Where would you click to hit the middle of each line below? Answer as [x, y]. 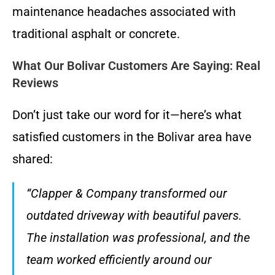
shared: [33, 159]
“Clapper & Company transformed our [127, 193]
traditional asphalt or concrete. [96, 33]
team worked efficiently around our [119, 259]
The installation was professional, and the [138, 237]
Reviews [35, 83]
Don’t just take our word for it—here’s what [127, 114]
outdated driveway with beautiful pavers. [134, 215]
